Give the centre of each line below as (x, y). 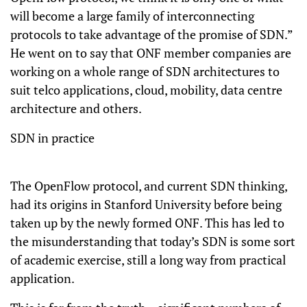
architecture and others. (76, 108)
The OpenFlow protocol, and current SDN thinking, (149, 186)
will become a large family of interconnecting (132, 16)
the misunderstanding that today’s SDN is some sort (153, 241)
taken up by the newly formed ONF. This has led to (147, 223)
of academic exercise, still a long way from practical (148, 260)
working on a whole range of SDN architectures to (145, 71)
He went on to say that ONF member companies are (151, 53)
